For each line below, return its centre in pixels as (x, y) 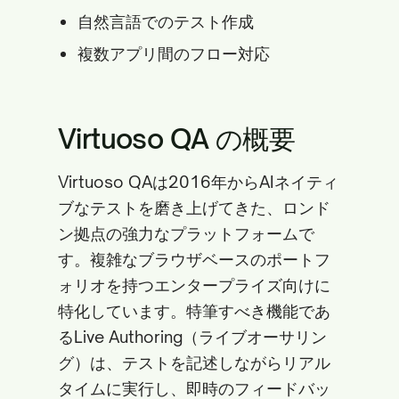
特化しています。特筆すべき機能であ (194, 311)
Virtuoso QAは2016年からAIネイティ (198, 182)
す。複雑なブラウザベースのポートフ (194, 259)
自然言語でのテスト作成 (166, 21)
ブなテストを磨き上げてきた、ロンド (194, 208)
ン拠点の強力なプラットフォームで (186, 233)
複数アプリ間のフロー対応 (174, 53)
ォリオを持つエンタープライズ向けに (194, 285)
